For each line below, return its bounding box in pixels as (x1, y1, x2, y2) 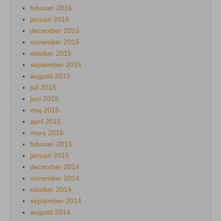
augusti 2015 (30, 72, 71, 80)
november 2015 (30, 37, 79, 46)
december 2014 (30, 162, 79, 171)
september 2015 (30, 60, 81, 69)
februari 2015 (30, 140, 72, 148)
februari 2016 (30, 3, 72, 12)
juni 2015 (30, 94, 59, 103)
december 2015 (30, 26, 79, 35)
